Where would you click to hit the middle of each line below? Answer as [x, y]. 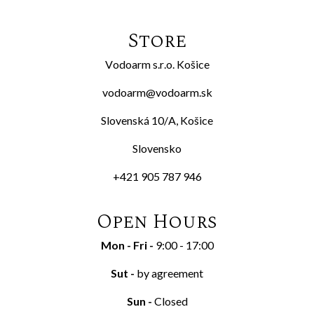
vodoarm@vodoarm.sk [157, 93]
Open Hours [157, 222]
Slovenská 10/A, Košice [157, 121]
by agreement [170, 273]
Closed [171, 301]
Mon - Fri [124, 245]
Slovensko [157, 149]
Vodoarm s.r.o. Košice [157, 64]
